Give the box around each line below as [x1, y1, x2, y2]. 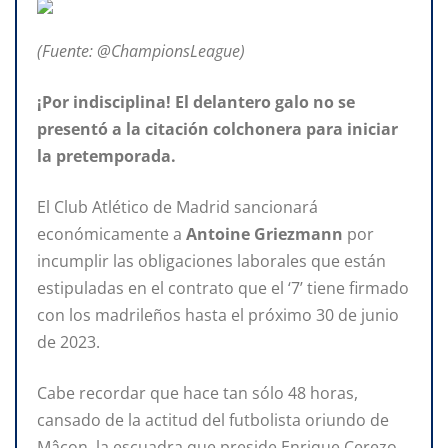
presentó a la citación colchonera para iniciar [37, 117, 398, 140]
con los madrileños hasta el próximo [37, 303, 312, 326]
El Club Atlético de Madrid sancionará [37, 195, 318, 218]
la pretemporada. [37, 144, 176, 167]
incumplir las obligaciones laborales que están [37, 249, 386, 272]
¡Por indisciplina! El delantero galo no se [37, 90, 355, 113]
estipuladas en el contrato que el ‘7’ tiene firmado [37, 276, 409, 299]
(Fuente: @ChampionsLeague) [37, 39, 245, 62]
